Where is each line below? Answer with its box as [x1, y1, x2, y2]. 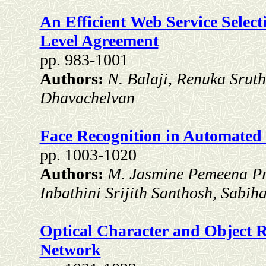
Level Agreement [39, 31, 159, 50]
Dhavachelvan [39, 88, 135, 107]
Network [39, 240, 101, 259]
